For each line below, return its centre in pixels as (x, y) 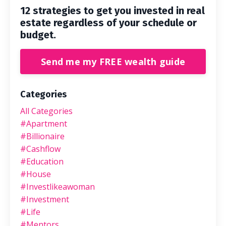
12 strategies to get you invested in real (112, 11)
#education (42, 162)
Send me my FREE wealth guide (113, 61)
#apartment (44, 124)
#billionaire (42, 136)
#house (36, 174)
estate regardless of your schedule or (108, 23)
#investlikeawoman (58, 187)
